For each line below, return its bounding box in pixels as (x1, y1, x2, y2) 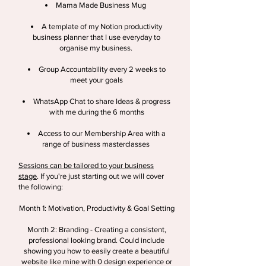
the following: (18, 182, 63, 191)
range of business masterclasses (42, 139, 151, 148)
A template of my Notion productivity (42, 21, 162, 31)
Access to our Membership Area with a (38, 128, 166, 138)
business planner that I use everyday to (33, 32, 160, 42)
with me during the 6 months (49, 107, 144, 116)
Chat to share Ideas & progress (68, 96, 170, 106)
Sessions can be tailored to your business (18, 160, 154, 170)
